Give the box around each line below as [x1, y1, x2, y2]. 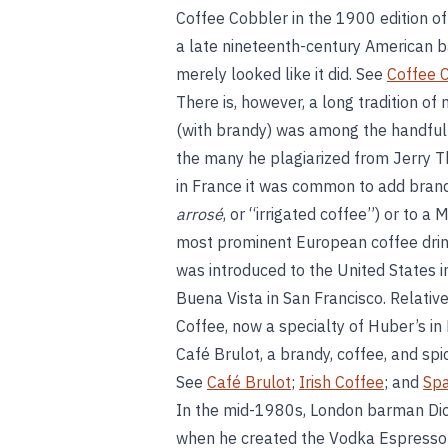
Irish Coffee [299, 372, 384, 392]
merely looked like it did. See [176, 64, 387, 84]
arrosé [176, 204, 223, 224]
